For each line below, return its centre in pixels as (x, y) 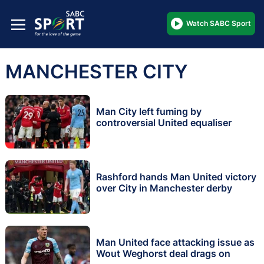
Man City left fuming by (149, 111)
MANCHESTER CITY (97, 71)
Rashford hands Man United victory (176, 176)
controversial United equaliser (164, 122)
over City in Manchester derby (164, 188)
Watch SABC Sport (219, 23)
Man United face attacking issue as (175, 242)
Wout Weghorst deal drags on (163, 253)
